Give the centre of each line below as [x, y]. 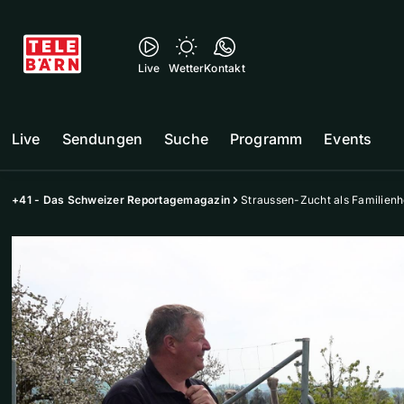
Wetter [187, 68]
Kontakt [225, 68]
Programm [266, 139]
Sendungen [102, 139]
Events [348, 139]
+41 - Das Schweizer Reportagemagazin [121, 200]
